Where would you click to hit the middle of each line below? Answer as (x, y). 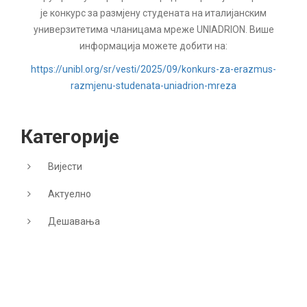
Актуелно (70, 194)
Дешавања (74, 221)
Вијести (65, 167)
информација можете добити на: (153, 46)
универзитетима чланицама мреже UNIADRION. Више (153, 29)
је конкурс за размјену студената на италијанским (153, 13)
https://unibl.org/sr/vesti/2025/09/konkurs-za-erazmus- (153, 69)
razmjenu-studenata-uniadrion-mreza (153, 86)
